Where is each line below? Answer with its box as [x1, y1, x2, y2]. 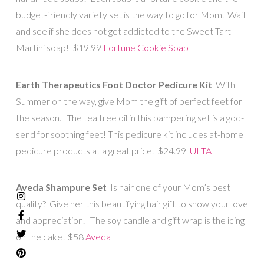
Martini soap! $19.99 [15, 42, 103, 54]
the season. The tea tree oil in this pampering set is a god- [15, 111, 244, 123]
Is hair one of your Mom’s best [106, 181, 230, 193]
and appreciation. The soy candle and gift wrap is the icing [15, 214, 245, 226]
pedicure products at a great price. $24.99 [15, 144, 190, 156]
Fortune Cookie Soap [103, 42, 189, 54]
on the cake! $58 [15, 231, 85, 243]
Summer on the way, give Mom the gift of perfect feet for [15, 95, 242, 107]
